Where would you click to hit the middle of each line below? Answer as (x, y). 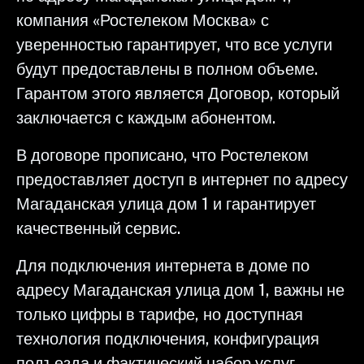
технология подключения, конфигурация (168, 338)
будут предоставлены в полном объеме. (167, 69)
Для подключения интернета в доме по (163, 265)
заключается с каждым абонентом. (146, 117)
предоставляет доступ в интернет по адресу (182, 179)
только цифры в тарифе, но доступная (160, 314)
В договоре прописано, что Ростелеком (162, 155)
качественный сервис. (98, 228)
